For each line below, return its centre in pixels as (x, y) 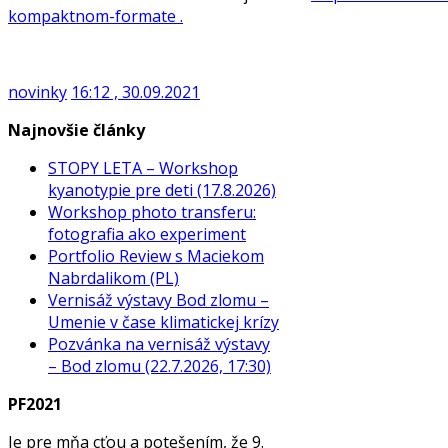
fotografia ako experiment (147, 233)
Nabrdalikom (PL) (113, 277)
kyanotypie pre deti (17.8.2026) (162, 189)
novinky (37, 91)
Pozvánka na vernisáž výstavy (159, 343)
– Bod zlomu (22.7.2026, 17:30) (159, 365)
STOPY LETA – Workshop (143, 167)
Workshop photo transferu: (152, 211)
